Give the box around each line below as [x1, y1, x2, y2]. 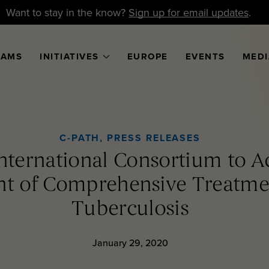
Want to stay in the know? [5, 5, 128, 20]
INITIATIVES [40, 50, 99, 63]
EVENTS [185, 50, 225, 63]
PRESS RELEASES [107, 131, 201, 145]
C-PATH [59, 131, 100, 145]
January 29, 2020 [92, 236, 168, 249]
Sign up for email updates [128, 5, 249, 20]
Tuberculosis [71, 199, 189, 220]
